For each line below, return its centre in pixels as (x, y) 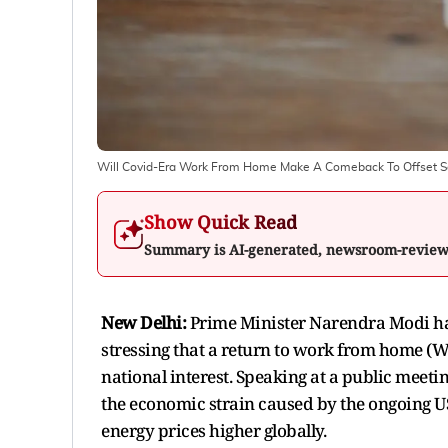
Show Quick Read (220, 221)
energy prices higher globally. (213, 430)
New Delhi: (143, 322)
